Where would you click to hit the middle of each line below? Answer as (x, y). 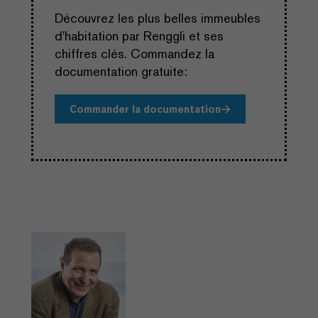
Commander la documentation (145, 109)
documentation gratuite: (121, 72)
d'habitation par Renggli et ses (139, 36)
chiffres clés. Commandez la (134, 54)
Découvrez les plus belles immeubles (157, 18)
